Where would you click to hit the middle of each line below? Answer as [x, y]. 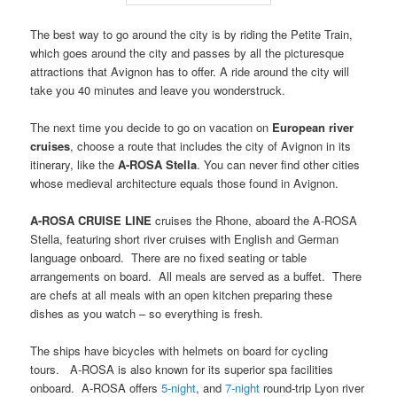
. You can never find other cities [279, 164]
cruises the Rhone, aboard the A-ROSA [255, 220]
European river [313, 127]
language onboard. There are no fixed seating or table [169, 257]
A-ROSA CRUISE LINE [91, 220]
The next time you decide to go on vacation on [152, 127]
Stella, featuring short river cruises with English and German [185, 238]
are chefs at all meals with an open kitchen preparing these [182, 294]
